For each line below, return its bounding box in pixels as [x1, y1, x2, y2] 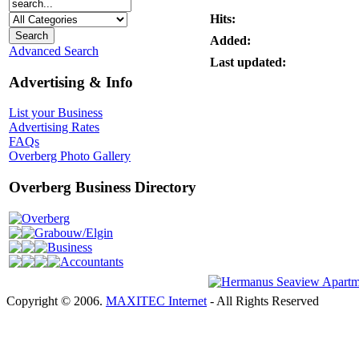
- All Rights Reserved [207, 294, 319, 308]
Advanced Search [9, 43, 99, 58]
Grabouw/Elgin [34, 225, 113, 240]
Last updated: [210, 55, 286, 69]
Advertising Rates [9, 120, 99, 135]
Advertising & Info [9, 73, 133, 91]
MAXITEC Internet [106, 294, 207, 308]
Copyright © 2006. [6, 294, 106, 308]
